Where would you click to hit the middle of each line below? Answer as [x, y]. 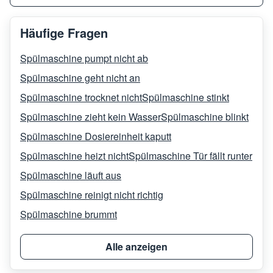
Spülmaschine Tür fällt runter [190, 156]
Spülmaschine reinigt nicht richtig [92, 195]
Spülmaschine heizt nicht [74, 156]
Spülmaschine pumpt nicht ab [84, 58]
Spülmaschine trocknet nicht [81, 97]
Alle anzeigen [136, 246]
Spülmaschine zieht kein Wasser [90, 117]
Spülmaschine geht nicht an [80, 78]
